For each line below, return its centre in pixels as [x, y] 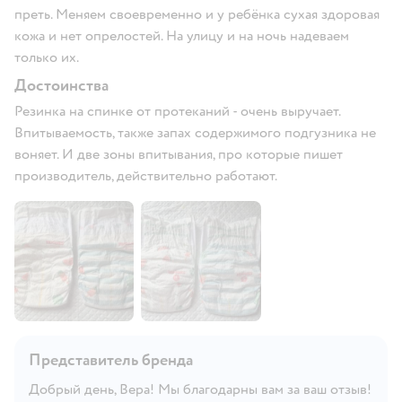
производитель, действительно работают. [146, 176]
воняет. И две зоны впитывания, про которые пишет [179, 155]
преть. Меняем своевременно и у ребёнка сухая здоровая [197, 15]
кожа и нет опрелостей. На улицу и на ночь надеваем [182, 36]
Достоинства [61, 86]
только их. [47, 58]
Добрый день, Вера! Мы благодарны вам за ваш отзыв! [200, 389]
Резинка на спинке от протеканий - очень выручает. [177, 112]
